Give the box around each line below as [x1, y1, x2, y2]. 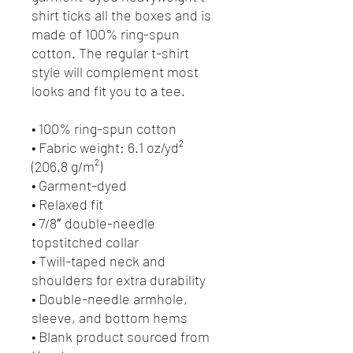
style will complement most [32, 62, 199, 80]
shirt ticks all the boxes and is [32, 6, 211, 24]
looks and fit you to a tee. [32, 81, 185, 99]
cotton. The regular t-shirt [32, 43, 189, 61]
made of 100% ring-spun [32, 24, 180, 43]
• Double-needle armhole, [32, 289, 188, 307]
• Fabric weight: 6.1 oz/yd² [32, 138, 184, 156]
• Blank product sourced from [32, 327, 210, 345]
